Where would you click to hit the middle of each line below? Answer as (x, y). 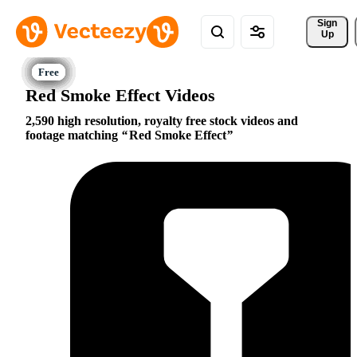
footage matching (73, 135)
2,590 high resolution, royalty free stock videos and (162, 121)
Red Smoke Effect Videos (120, 95)
